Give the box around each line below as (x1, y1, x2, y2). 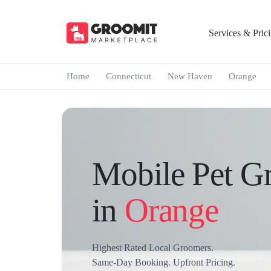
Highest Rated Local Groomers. (92, 243, 214, 253)
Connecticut (105, 71, 151, 81)
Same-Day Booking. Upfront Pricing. (92, 257, 235, 267)
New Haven (167, 71, 212, 81)
